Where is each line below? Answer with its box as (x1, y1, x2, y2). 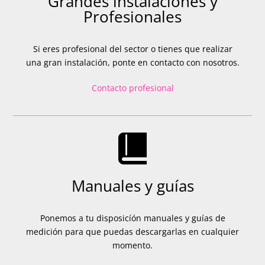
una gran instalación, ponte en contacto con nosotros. (25, 57, 240, 69)
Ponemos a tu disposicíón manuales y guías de (40, 212, 225, 224)
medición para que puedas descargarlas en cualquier (26, 226, 239, 238)
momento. (112, 240, 153, 251)
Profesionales (83, 6, 182, 28)
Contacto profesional (91, 82, 174, 94)
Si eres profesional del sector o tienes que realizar (33, 43, 232, 55)
